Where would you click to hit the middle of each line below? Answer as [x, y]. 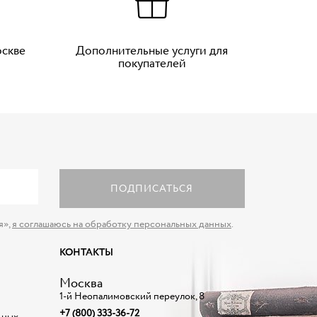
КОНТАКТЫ [86, 253]
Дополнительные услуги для [152, 51]
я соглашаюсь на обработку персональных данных [122, 224]
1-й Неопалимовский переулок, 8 [132, 296]
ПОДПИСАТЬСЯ [152, 189]
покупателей [152, 64]
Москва [81, 284]
